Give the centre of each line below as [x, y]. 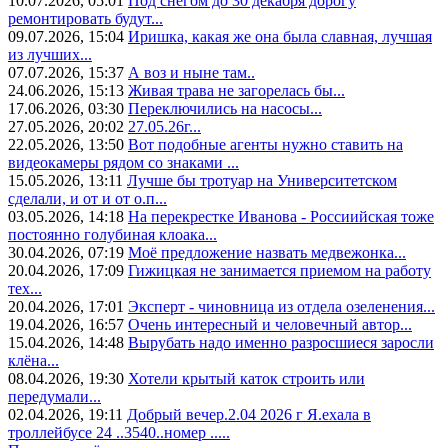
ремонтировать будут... [85, 18]
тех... [25, 288]
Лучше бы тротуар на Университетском [262, 180]
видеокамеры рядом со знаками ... [123, 162]
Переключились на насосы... [225, 108]
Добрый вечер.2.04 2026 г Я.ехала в [249, 414]
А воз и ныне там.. [191, 72]
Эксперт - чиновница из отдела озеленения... [281, 306]
